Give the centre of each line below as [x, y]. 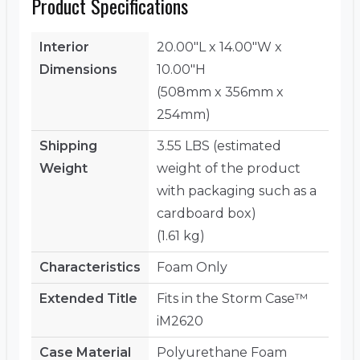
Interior [64, 47]
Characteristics [90, 268]
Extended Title [88, 299]
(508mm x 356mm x [220, 92]
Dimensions [78, 70]
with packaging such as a [237, 191]
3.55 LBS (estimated [219, 146]
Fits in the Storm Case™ [232, 299]
